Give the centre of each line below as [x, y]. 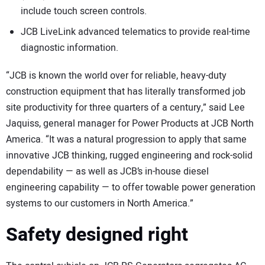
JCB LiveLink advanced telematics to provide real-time [135, 32]
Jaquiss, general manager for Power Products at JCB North [130, 123]
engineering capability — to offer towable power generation [131, 187]
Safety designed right [97, 235]
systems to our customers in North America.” [100, 203]
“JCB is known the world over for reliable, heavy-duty [116, 75]
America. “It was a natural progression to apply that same [126, 139]
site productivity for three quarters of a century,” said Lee [125, 107]
